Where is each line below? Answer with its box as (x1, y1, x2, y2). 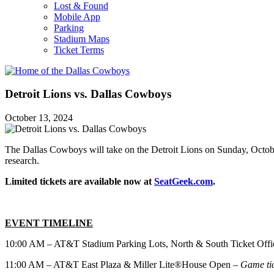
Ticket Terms (54, 44, 104, 55)
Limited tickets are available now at (5, 176, 154, 187)
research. (5, 155, 39, 166)
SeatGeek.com (154, 176, 213, 187)
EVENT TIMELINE (5, 218, 93, 229)
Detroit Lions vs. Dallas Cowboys (5, 87, 171, 101)
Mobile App (54, 11, 100, 22)
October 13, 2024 (5, 113, 73, 124)
